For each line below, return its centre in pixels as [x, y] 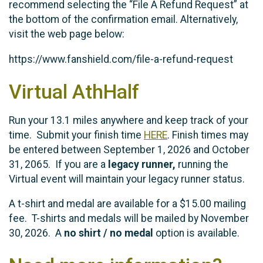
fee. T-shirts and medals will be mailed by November [129, 219]
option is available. [196, 233]
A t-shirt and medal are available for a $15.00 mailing [127, 204]
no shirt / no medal [109, 233]
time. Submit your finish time [76, 135]
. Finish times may [208, 135]
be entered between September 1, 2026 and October [129, 149]
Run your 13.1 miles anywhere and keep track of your [129, 120]
